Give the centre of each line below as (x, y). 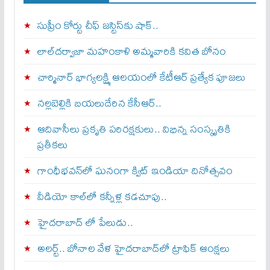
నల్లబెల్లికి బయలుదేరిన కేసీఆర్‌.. (99, 103)
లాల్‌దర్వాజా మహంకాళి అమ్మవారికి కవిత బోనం (131, 51)
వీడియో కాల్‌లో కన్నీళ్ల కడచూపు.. (102, 196)
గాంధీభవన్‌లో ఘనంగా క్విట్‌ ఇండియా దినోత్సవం (135, 171)
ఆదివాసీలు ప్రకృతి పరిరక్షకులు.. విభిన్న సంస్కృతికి (134, 129)
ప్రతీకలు (52, 145)
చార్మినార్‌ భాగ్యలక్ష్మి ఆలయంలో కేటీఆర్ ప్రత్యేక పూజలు (141, 77)
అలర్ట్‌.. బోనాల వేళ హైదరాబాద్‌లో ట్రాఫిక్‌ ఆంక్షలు (133, 248)
